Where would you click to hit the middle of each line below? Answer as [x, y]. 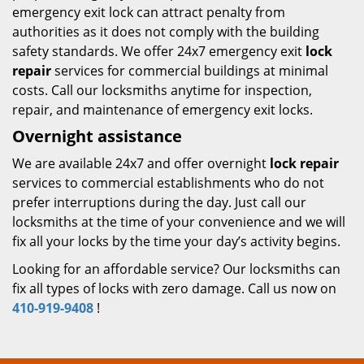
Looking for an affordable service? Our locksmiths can [176, 269]
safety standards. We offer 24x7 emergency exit [159, 51]
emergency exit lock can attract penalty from [149, 12]
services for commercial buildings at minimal [190, 71]
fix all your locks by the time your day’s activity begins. [176, 241]
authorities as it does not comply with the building [166, 32]
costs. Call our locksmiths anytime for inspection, [162, 90]
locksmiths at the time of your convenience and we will [179, 222]
